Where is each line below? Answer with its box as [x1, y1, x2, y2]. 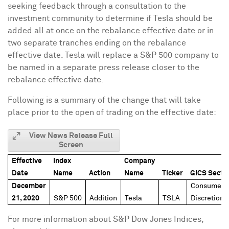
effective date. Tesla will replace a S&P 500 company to [8, 51, 219, 59]
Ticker [162, 170, 183, 177]
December [12, 182, 46, 190]
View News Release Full [29, 132, 113, 140]
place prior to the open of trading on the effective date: [8, 108, 216, 117]
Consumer [191, 182, 224, 190]
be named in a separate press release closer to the [8, 63, 199, 72]
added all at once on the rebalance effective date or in [8, 27, 214, 35]
